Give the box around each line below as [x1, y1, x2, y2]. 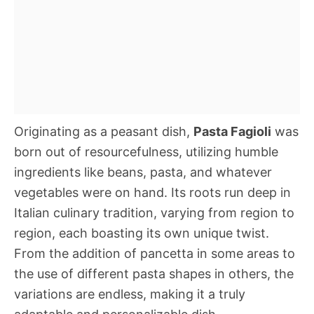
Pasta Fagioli [193, 124, 271, 139]
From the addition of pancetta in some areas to [14, 246, 295, 261]
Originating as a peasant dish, [14, 124, 193, 139]
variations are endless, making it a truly [14, 287, 245, 301]
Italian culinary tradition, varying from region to [14, 205, 294, 220]
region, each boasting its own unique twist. [14, 226, 269, 240]
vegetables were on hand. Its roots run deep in [14, 185, 291, 200]
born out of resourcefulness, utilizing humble [14, 144, 278, 159]
